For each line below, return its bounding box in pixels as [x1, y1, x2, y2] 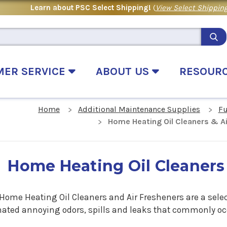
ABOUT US [96, 64, 152, 78]
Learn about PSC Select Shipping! [30, 3, 153, 12]
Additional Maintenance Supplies [78, 104, 200, 115]
